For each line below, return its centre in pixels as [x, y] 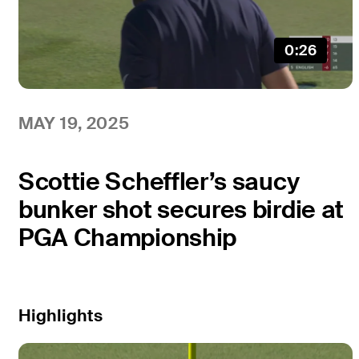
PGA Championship [127, 238]
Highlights [60, 315]
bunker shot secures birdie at [181, 210]
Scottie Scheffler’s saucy [159, 182]
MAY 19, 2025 [74, 123]
